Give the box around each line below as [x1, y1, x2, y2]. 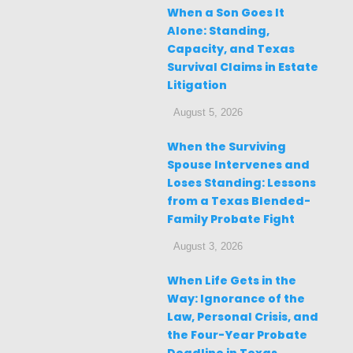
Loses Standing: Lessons [167, 174, 316, 191]
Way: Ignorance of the [167, 290, 305, 307]
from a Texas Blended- [167, 192, 310, 209]
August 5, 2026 [173, 106, 243, 118]
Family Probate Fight [167, 210, 295, 227]
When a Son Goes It [167, 4, 284, 20]
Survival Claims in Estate [167, 58, 318, 75]
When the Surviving [167, 138, 286, 154]
